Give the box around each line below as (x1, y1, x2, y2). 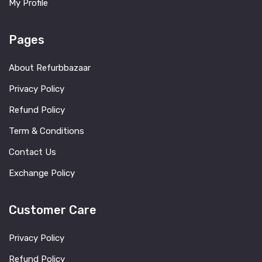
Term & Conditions (9, 126, 84, 137)
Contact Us (9, 147, 56, 158)
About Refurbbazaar (9, 63, 91, 74)
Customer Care (9, 203, 96, 218)
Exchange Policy (9, 168, 75, 179)
